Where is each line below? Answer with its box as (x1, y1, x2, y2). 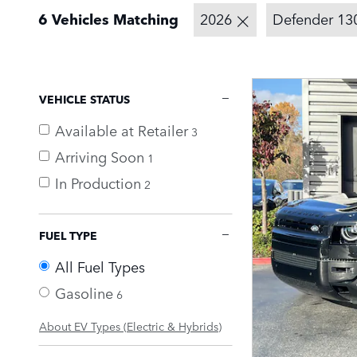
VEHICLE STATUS (39, 90, 130, 107)
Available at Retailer (55, 119, 188, 140)
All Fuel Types (55, 255, 145, 277)
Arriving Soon (55, 145, 144, 167)
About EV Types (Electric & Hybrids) (39, 317, 222, 334)
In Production (55, 171, 141, 193)
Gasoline (55, 281, 113, 303)
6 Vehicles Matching (38, 8, 178, 29)
